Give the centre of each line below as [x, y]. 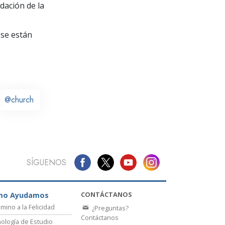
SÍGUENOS [46, 162]
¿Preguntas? [109, 208]
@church [19, 99]
